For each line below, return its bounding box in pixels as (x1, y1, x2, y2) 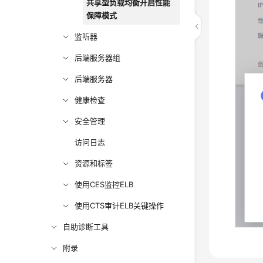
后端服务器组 (75, 53, 121, 62)
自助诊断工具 (63, 222, 109, 231)
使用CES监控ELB (75, 180, 134, 189)
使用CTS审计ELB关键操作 (75, 201, 164, 210)
